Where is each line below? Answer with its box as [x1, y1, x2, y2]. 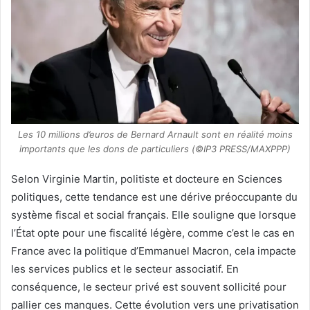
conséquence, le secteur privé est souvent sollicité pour [11, 280, 286, 293]
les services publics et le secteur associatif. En [11, 262, 239, 275]
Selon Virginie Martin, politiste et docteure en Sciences [11, 172, 282, 185]
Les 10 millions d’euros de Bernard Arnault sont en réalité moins [17, 128, 293, 140]
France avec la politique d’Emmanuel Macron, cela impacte [11, 244, 296, 257]
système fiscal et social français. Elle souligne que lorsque [11, 208, 296, 221]
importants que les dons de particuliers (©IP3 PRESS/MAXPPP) [19, 143, 291, 154]
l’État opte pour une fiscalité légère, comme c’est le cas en [11, 226, 295, 239]
